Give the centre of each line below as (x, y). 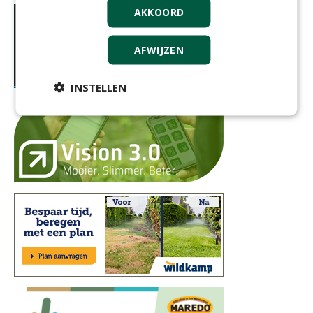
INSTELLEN (99, 87)
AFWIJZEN (159, 50)
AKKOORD (159, 12)
